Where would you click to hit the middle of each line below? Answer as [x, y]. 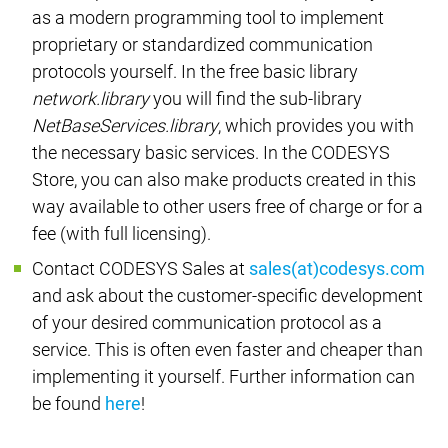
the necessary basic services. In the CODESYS [210, 153]
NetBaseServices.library [124, 126]
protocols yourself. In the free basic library [194, 72]
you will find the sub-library [255, 99]
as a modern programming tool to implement [207, 18]
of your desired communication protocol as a [206, 322]
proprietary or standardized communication [202, 45]
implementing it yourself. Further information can [223, 376]
